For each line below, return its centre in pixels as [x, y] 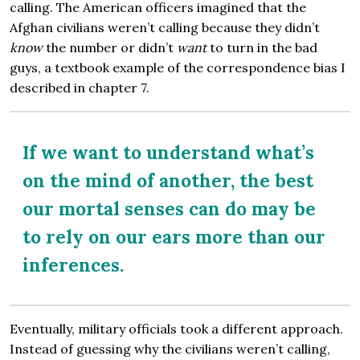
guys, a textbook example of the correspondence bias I [178, 68]
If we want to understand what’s [168, 153]
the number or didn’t [110, 48]
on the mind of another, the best [168, 181]
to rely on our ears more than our [174, 237]
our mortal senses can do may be [169, 209]
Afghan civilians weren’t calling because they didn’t [165, 28]
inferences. [73, 265]
